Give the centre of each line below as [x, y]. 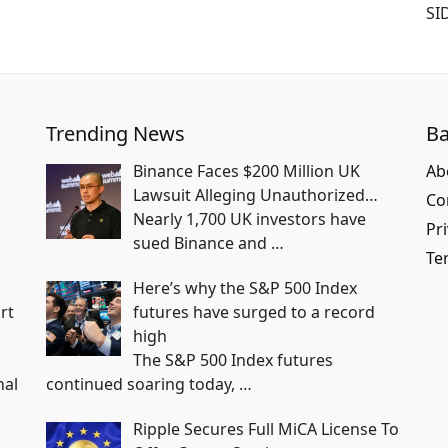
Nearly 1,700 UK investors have [249, 218]
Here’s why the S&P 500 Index [245, 287]
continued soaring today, [142, 383]
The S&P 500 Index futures [233, 359]
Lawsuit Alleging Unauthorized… [255, 194]
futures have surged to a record [254, 311]
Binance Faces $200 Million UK [246, 170]
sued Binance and [202, 242]
